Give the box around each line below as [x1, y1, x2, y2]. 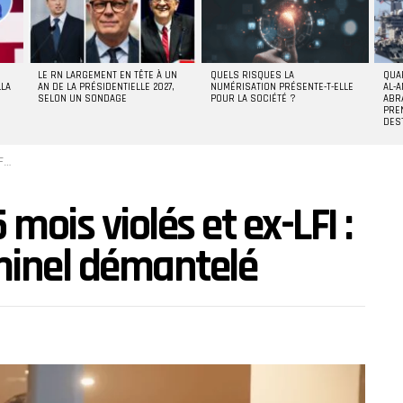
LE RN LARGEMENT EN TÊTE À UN [38, 69, 177, 83]
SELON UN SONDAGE [38, 93, 127, 106]
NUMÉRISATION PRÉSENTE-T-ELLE [210, 81, 354, 94]
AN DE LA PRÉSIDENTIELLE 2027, [38, 81, 175, 94]
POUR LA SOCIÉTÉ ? [210, 93, 296, 106]
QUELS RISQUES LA [210, 69, 294, 83]
